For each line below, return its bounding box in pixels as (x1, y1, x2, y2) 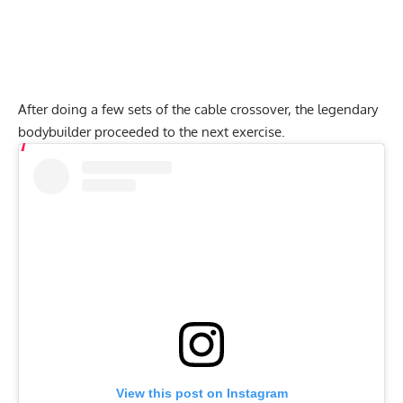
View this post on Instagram (115, 386, 288, 401)
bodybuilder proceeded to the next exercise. (18, 123, 285, 141)
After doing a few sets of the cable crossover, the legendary (18, 101, 378, 119)
